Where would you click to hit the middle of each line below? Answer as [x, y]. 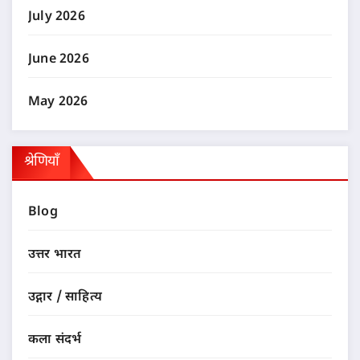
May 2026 [58, 103]
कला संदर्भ [55, 340]
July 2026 [57, 18]
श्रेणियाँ [42, 162]
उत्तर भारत [55, 255]
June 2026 [59, 60]
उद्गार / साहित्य [65, 297]
